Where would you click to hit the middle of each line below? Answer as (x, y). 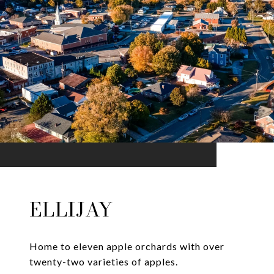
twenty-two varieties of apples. (104, 262)
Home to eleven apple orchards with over (127, 246)
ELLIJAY (71, 210)
